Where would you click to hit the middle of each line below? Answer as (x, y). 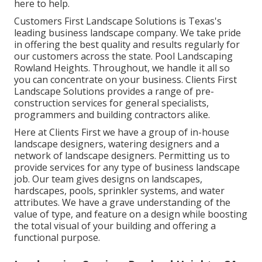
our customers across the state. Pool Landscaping (123, 56)
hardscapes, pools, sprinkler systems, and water (119, 190)
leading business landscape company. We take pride (127, 32)
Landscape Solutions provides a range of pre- (114, 91)
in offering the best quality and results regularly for (127, 44)
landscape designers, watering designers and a (117, 144)
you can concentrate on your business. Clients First (125, 79)
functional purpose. (57, 237)
